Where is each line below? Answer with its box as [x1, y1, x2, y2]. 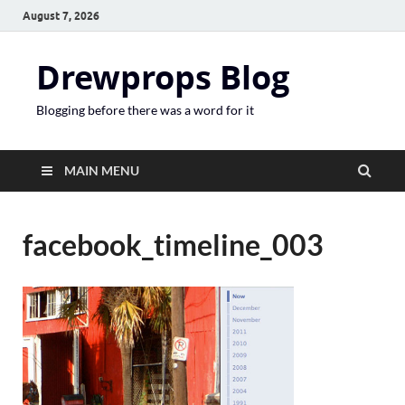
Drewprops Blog [36, 55, 289, 99]
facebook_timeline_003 [23, 227, 324, 262]
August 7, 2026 [23, 8, 99, 23]
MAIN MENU [64, 163, 139, 178]
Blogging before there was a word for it [36, 102, 254, 118]
